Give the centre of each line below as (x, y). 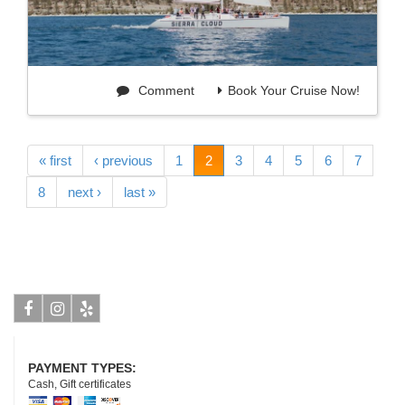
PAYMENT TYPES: (84, 367)
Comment (165, 90)
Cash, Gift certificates (80, 384)
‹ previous (123, 160)
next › (85, 192)
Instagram (80, 338)
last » (140, 192)
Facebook (50, 338)
